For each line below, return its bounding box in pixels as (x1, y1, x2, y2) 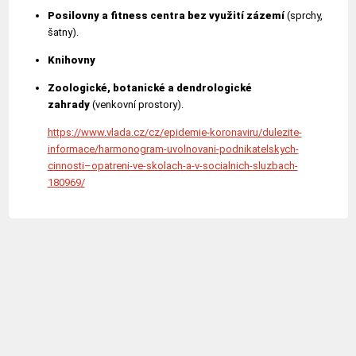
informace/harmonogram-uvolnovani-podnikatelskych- (47, 143, 299, 155)
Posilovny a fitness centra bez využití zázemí (47, 10, 284, 21)
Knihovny (47, 54, 95, 66)
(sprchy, (284, 10, 323, 21)
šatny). (47, 26, 79, 38)
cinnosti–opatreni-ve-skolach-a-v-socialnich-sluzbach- (47, 160, 298, 172)
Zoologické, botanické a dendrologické (47, 82, 252, 94)
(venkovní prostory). (91, 99, 184, 110)
